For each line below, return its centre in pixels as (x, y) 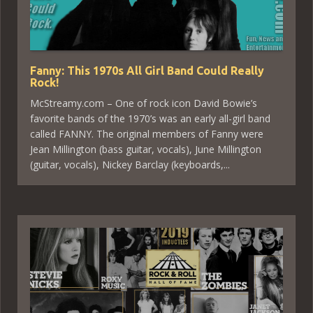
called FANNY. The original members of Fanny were (147, 134)
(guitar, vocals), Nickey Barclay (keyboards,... (130, 165)
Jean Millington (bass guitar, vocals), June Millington (146, 149)
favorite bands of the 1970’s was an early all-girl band (150, 118)
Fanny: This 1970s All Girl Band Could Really (147, 71)
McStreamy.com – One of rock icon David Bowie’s (144, 103)
